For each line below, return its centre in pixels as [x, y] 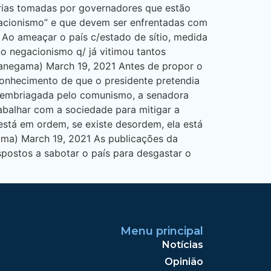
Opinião [184, 262]
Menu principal [162, 231]
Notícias [183, 245]
